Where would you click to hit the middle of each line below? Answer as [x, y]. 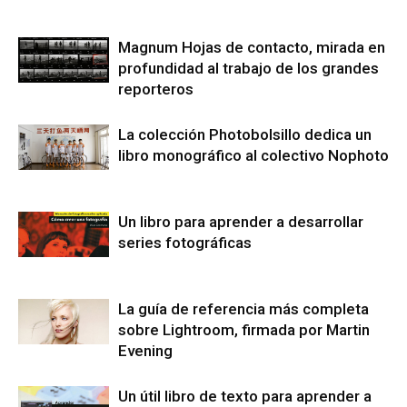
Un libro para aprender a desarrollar [241, 221]
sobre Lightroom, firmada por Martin [244, 329]
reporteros [156, 89]
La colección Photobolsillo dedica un [245, 134]
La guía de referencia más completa [243, 308]
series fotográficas [185, 242]
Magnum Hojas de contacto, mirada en [252, 47]
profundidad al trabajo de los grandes [248, 68]
